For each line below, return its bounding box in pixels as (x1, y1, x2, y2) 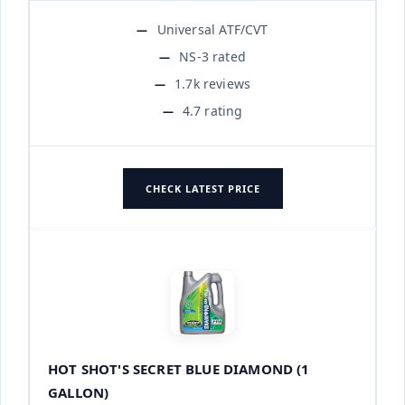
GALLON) (48, 382, 109, 401)
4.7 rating (182, 101, 243, 119)
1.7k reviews (174, 74, 251, 92)
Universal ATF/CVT (156, 20, 268, 38)
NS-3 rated (179, 47, 246, 65)
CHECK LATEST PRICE (145, 181, 260, 195)
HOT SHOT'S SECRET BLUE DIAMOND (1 (48, 359, 310, 378)
